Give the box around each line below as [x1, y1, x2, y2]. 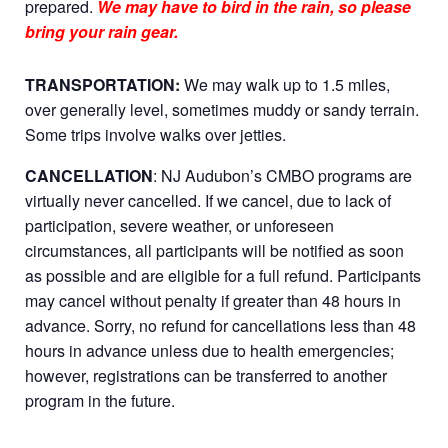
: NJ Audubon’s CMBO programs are [153, 164, 412, 187]
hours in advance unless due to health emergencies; [25, 339, 394, 362]
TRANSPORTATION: [25, 73, 184, 96]
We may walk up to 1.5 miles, [184, 73, 390, 96]
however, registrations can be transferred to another [25, 364, 387, 387]
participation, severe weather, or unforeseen [25, 214, 334, 237]
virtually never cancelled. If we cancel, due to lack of [25, 189, 391, 212]
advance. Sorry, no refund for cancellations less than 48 [25, 314, 416, 337]
